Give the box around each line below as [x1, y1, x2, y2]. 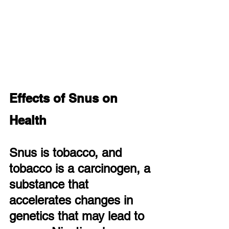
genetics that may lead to [9, 209, 148, 223]
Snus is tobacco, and [9, 145, 125, 159]
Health [9, 112, 47, 127]
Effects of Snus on [9, 90, 121, 105]
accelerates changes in [9, 193, 136, 207]
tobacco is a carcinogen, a [9, 161, 154, 175]
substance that [9, 177, 92, 191]
